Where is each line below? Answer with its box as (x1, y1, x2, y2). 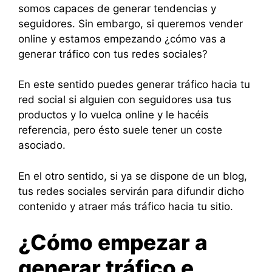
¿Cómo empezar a (18, 229, 208, 256)
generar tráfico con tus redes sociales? (18, 47, 208, 60)
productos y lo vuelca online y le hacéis (18, 109, 209, 121)
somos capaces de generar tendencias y (18, 2, 216, 15)
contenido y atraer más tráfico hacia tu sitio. (18, 200, 233, 212)
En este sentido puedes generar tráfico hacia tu (18, 78, 250, 91)
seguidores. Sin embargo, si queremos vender (18, 17, 243, 30)
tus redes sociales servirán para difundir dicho (18, 185, 244, 197)
